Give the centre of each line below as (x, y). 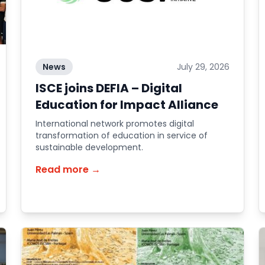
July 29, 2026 (203, 67)
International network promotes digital (114, 124)
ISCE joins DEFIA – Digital (109, 88)
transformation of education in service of (121, 135)
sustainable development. (89, 147)
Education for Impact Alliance (127, 105)
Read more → (68, 169)
